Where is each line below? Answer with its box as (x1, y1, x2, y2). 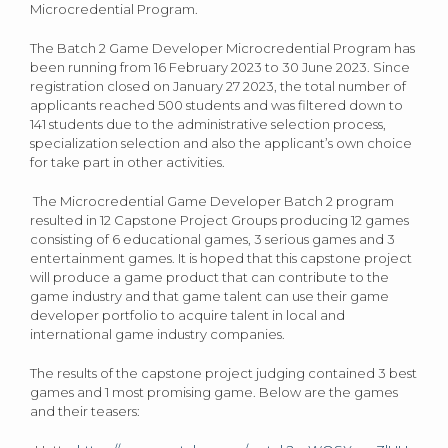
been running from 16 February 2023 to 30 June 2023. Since (30, 58, 410, 75)
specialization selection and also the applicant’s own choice (30, 134, 412, 151)
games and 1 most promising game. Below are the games (30, 383, 398, 400)
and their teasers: (30, 402, 140, 419)
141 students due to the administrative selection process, (30, 115, 386, 132)
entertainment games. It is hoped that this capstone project (30, 249, 412, 266)
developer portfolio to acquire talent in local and (30, 306, 345, 323)
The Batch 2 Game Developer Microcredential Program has (30, 39, 415, 56)
